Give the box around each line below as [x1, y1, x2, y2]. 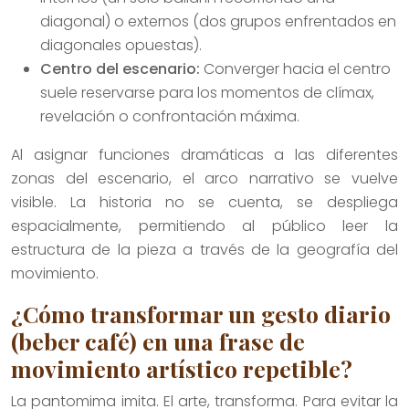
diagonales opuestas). [40, 34, 202, 56]
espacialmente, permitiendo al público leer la [11, 215, 398, 236]
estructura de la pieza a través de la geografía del [11, 238, 398, 260]
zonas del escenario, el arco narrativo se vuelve [11, 167, 398, 189]
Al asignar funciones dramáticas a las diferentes [11, 143, 398, 165]
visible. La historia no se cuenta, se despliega [11, 191, 398, 213]
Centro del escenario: [40, 58, 200, 79]
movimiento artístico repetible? [11, 352, 352, 383]
